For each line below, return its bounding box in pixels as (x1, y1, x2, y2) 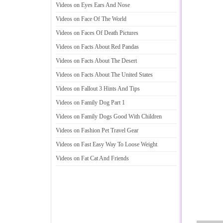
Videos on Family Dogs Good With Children (56, 113, 162, 120)
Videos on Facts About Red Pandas (56, 43, 139, 50)
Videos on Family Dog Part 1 (56, 99, 125, 106)
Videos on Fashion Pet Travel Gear (56, 127, 138, 134)
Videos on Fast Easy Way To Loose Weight (56, 141, 157, 148)
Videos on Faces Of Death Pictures (56, 29, 138, 36)
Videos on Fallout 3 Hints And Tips (56, 85, 140, 92)
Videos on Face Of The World (56, 15, 126, 22)
